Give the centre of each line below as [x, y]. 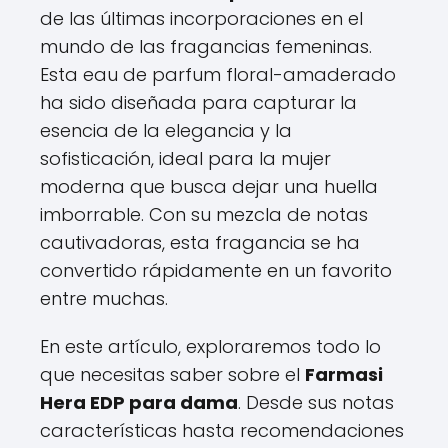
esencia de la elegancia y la [166, 130]
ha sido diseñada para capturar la [198, 102]
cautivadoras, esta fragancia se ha [200, 242]
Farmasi [344, 374]
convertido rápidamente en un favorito [216, 270]
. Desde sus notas [316, 402]
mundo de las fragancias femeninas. [206, 46]
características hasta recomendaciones [222, 430]
